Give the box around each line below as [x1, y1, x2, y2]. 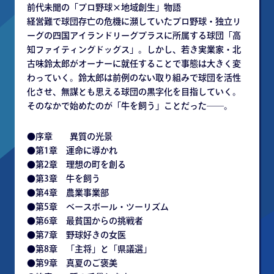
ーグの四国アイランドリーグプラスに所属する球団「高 [27, 31, 241, 40]
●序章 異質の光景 [27, 132, 113, 141]
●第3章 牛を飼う [27, 174, 100, 183]
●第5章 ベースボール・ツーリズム [27, 202, 169, 211]
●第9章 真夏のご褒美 [27, 259, 126, 267]
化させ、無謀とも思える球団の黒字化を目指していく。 [27, 87, 241, 96]
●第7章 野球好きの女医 [27, 231, 135, 239]
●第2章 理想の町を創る [27, 160, 126, 169]
